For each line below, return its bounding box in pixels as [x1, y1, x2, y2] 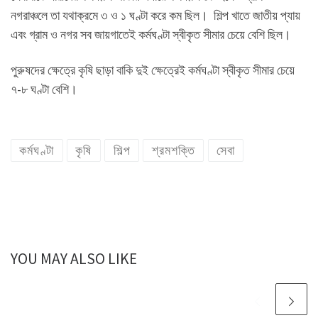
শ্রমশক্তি [151, 143, 195, 158]
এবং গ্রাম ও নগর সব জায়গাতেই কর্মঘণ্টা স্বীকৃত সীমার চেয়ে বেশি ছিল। [11, 26, 291, 43]
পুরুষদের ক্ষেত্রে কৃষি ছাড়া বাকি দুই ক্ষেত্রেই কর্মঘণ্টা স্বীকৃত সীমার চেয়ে [11, 61, 295, 78]
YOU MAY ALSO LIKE [11, 249, 137, 269]
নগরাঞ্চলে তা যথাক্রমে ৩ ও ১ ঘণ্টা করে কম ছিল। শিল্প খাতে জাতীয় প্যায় [11, 7, 300, 24]
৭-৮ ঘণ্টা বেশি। [11, 80, 77, 97]
